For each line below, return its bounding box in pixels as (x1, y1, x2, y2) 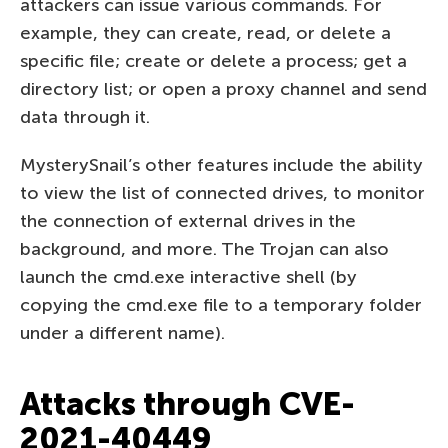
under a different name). (20, 321, 225, 344)
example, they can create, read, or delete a (20, 21, 391, 44)
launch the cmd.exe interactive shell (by (20, 265, 357, 288)
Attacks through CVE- (20, 384, 355, 423)
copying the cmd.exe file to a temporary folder (20, 293, 422, 316)
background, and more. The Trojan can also (20, 237, 389, 260)
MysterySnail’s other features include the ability (20, 153, 423, 176)
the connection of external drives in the (20, 209, 356, 232)
